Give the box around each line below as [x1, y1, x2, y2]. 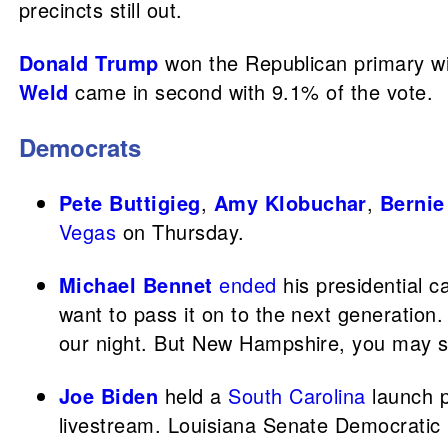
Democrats [19, 130, 141, 164]
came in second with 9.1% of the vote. [68, 77, 434, 106]
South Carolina [228, 381, 366, 410]
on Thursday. [116, 217, 245, 246]
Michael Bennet [59, 270, 213, 299]
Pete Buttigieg [59, 188, 201, 217]
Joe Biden [59, 381, 159, 410]
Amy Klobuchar [213, 188, 367, 217]
